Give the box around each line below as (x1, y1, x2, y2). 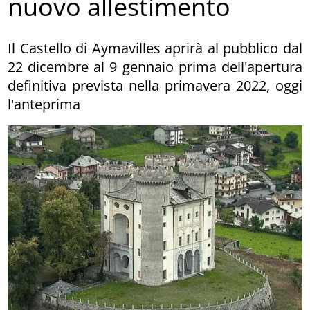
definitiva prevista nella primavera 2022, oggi (8, 75, 302, 95)
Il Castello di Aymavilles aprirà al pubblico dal (8, 38, 302, 57)
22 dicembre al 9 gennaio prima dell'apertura (8, 57, 302, 76)
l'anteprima (8, 94, 81, 113)
